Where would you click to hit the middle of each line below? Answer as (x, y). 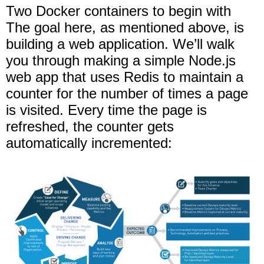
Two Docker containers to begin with (118, 11)
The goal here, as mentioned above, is (125, 28)
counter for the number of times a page (127, 94)
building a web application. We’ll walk (120, 44)
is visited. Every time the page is (106, 110)
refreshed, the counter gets (90, 127)
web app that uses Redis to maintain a (125, 77)
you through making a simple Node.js (121, 61)
